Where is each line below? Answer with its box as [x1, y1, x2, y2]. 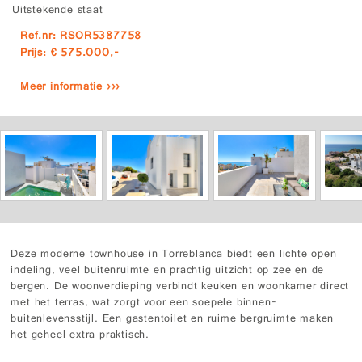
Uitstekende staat [12, 2, 103, 21]
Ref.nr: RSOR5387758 [20, 27, 142, 47]
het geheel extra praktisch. [11, 326, 150, 346]
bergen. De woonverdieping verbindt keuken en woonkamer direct [11, 278, 350, 297]
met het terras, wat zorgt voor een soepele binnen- [11, 294, 277, 314]
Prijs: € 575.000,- [20, 44, 120, 64]
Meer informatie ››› [20, 78, 121, 98]
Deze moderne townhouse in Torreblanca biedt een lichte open [11, 246, 337, 265]
